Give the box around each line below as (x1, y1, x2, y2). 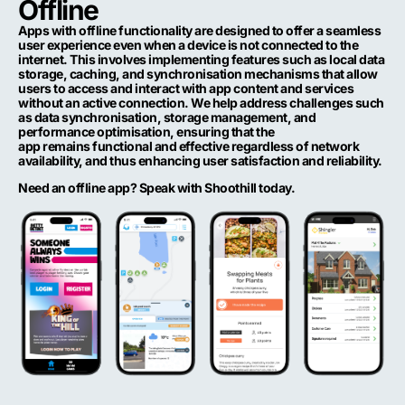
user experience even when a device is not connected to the (18, 36, 358, 52)
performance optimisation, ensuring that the (18, 123, 275, 139)
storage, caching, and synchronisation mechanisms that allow (18, 65, 378, 81)
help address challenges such (210, 94, 384, 110)
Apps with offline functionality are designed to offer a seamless (18, 22, 381, 38)
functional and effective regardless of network (89, 137, 359, 154)
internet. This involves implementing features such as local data (18, 51, 384, 67)
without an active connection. (18, 94, 189, 110)
